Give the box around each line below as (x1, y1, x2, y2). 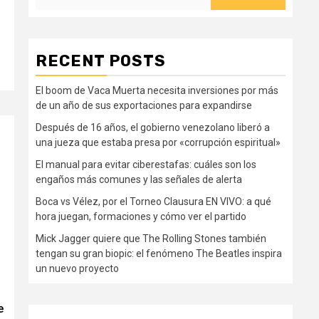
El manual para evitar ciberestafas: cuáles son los (36, 159, 256, 170)
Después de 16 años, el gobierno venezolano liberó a (36, 122, 270, 133)
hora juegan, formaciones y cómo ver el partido (36, 211, 246, 222)
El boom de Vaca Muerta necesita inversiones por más (36, 85, 278, 96)
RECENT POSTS (36, 51, 166, 70)
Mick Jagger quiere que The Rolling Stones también (36, 233, 266, 244)
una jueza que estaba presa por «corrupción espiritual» (36, 137, 281, 148)
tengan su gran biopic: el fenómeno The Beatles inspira (36, 248, 282, 259)
